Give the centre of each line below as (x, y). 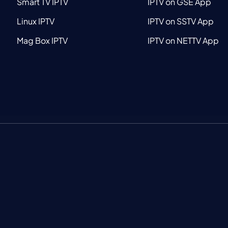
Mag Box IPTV (42, 41)
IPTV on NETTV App (183, 41)
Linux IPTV (36, 21)
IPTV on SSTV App (181, 21)
